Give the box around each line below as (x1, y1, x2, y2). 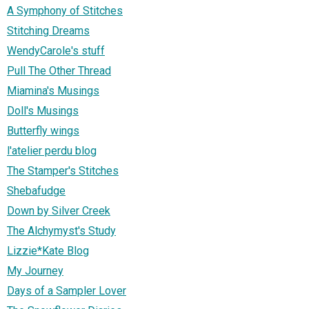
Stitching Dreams (7, 23, 90, 37)
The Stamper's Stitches (7, 163, 119, 177)
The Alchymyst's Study (7, 223, 116, 237)
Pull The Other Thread (7, 63, 111, 77)
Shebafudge (7, 183, 66, 197)
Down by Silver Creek (7, 203, 110, 217)
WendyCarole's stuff (7, 43, 105, 57)
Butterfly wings (7, 123, 79, 137)
